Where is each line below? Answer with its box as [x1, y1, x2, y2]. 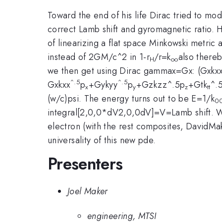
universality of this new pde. [48, 133, 156, 147]
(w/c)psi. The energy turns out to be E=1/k [48, 92, 215, 105]
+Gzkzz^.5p [136, 78, 185, 91]
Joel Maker [67, 184, 108, 198]
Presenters [48, 152, 123, 176]
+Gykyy [88, 78, 118, 91]
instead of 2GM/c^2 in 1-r [48, 50, 150, 63]
